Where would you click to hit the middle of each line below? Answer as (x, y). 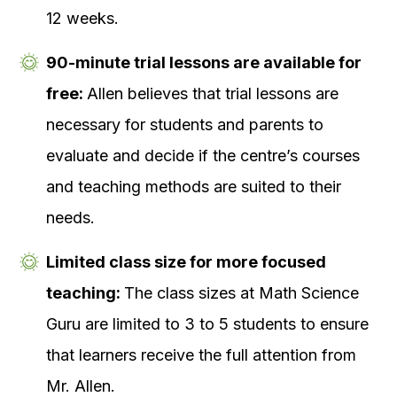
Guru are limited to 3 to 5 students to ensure (207, 324)
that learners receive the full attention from (201, 355)
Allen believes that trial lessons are (213, 94)
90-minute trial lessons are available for (204, 63)
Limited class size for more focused (186, 262)
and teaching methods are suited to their (194, 187)
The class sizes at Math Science (241, 293)
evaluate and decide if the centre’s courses (203, 156)
